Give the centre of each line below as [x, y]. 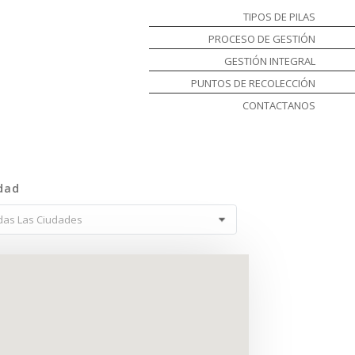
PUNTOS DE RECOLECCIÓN [253, 83]
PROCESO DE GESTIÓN [261, 39]
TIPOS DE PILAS [279, 17]
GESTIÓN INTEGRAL [269, 61]
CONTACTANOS [279, 105]
